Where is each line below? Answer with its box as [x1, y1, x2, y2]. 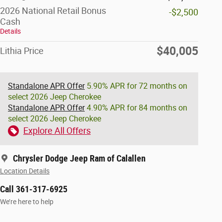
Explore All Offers [23, 125, 91, 136]
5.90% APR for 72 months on [85, 81, 187, 91]
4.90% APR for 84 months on [85, 103, 187, 113]
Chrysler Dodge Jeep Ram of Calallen [13, 153, 146, 164]
